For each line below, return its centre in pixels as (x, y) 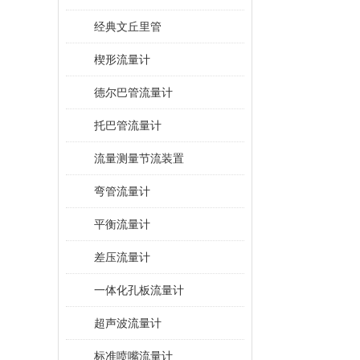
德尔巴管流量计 (133, 92)
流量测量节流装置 (139, 158)
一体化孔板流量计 (139, 290)
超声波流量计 (128, 323)
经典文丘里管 (128, 27)
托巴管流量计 (128, 125)
